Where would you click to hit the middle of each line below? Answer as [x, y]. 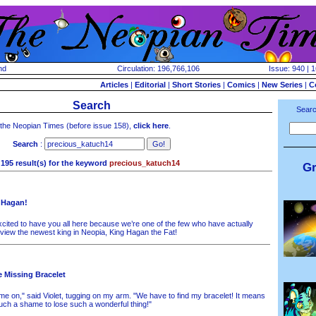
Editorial [150, 85]
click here [151, 126]
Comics [241, 85]
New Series [282, 85]
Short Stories [196, 85]
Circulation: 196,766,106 [158, 68]
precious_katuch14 [145, 163]
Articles [114, 85]
